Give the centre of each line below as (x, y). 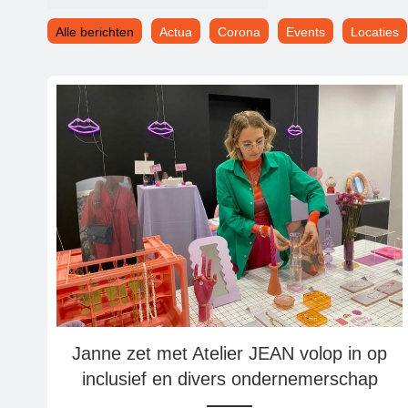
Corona (239, 32)
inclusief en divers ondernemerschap (229, 378)
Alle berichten (95, 32)
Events (306, 32)
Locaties (375, 32)
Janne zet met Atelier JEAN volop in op (229, 353)
